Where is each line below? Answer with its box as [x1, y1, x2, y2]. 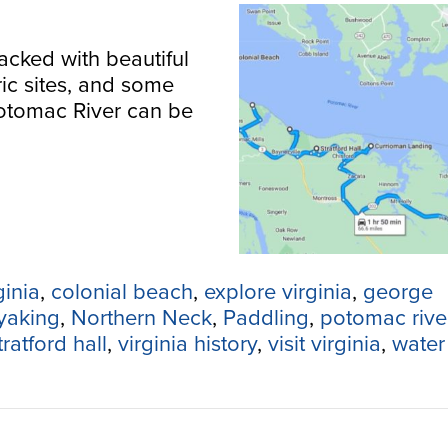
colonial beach [51, 279, 193, 305]
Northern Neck [71, 305, 212, 331]
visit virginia [268, 331, 381, 357]
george [363, 279, 433, 305]
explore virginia [204, 279, 352, 305]
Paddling [223, 305, 309, 331]
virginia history [118, 331, 257, 357]
